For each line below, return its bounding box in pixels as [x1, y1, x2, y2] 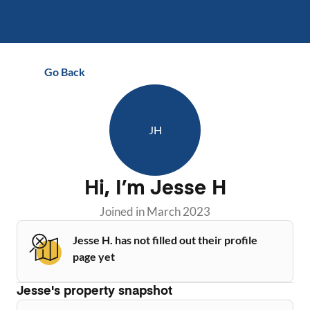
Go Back [44, 65, 85, 78]
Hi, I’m [84, 179, 150, 199]
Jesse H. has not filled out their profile [73, 233, 257, 246]
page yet [73, 250, 115, 263]
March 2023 [147, 204, 210, 219]
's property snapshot [51, 285, 172, 298]
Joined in [100, 204, 147, 219]
